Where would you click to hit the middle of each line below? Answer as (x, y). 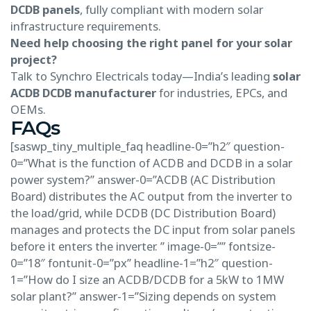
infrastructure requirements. (86, 26)
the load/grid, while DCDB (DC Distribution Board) (143, 212)
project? (34, 59)
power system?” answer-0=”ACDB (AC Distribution (143, 179)
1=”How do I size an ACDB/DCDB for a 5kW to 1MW (147, 279)
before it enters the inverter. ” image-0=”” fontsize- (143, 246)
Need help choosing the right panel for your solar (151, 42)
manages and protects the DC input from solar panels (153, 229)
